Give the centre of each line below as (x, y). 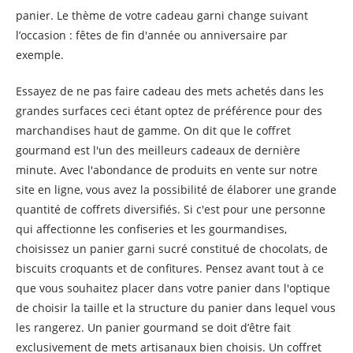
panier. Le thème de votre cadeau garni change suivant (162, 15)
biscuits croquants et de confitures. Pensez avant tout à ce (170, 268)
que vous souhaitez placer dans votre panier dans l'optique (173, 288)
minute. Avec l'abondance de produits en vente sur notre (167, 170)
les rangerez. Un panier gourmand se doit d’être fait (153, 327)
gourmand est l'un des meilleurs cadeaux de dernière (158, 150)
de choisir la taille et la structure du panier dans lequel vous (176, 308)
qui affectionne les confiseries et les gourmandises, (151, 229)
